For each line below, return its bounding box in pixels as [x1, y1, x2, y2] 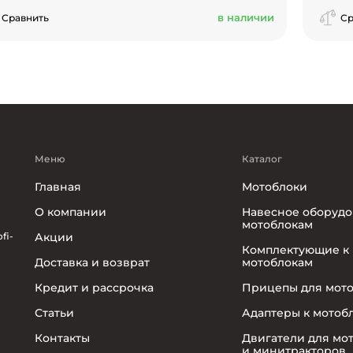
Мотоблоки [242, 180, 308, 195]
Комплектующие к [242, 243, 350, 258]
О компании [34, 205, 106, 220]
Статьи [34, 306, 74, 321]
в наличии [217, 11, 274, 24]
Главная [34, 180, 81, 195]
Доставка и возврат [34, 255, 150, 270]
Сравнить [2, 12, 49, 24]
